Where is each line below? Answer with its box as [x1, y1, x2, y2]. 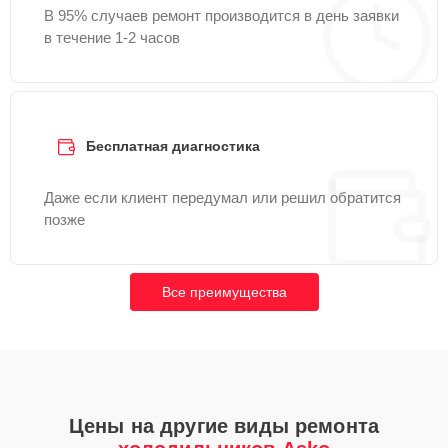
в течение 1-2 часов [44, 29, 180, 46]
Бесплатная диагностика [86, 138, 260, 154]
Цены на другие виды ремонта [68, 415, 380, 437]
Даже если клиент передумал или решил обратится [44, 189, 401, 206]
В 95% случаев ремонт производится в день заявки [44, 7, 399, 24]
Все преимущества [161, 284, 287, 300]
